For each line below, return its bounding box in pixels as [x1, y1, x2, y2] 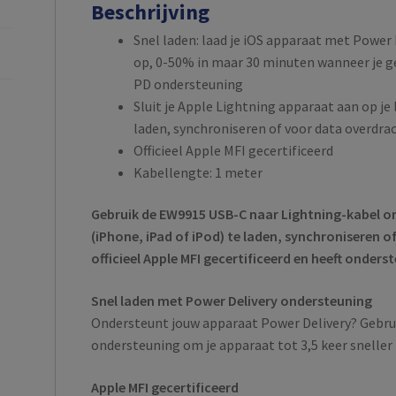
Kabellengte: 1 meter [133, 163, 263, 181]
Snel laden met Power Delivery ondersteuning [91, 292, 373, 309]
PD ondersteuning [133, 74, 244, 93]
